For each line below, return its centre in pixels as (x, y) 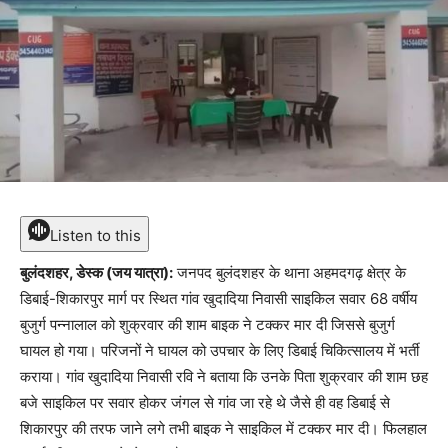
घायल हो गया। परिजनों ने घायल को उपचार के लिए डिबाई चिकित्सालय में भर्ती (219, 350)
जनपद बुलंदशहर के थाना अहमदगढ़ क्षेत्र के (289, 272)
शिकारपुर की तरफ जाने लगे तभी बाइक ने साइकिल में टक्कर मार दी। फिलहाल (223, 428)
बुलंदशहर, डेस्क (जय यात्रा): (96, 272)
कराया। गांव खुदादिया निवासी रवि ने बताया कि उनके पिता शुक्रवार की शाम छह (224, 376)
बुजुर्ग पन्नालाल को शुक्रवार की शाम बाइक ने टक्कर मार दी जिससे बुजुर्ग (207, 324)
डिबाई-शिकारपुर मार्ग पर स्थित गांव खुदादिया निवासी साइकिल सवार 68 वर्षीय (218, 298)
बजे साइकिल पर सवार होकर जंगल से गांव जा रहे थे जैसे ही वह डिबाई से (205, 402)
